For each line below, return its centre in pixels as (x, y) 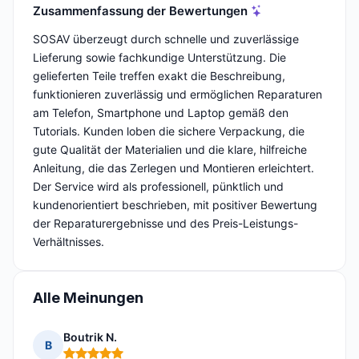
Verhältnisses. (69, 242)
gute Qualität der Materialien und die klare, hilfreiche (170, 150)
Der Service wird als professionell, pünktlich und (158, 187)
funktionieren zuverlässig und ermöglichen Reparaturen (177, 95)
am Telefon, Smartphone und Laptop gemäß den (161, 113)
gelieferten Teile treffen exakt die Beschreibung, (159, 76)
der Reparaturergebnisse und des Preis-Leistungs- (165, 224)
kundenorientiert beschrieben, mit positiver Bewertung (175, 205)
